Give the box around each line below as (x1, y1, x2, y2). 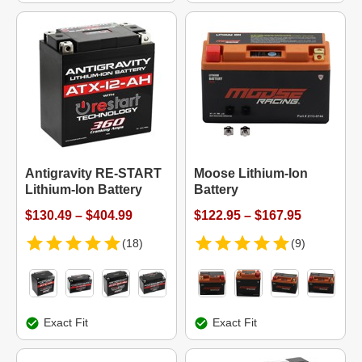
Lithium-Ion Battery (25, 183, 142, 196)
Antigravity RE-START (25, 166, 162, 180)
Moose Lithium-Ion (194, 166, 308, 180)
